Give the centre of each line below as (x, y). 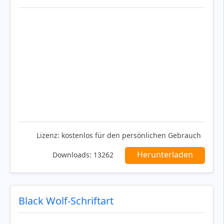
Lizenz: (48, 135)
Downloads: (72, 154)
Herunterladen (165, 154)
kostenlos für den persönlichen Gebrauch (130, 135)
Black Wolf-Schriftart (66, 200)
